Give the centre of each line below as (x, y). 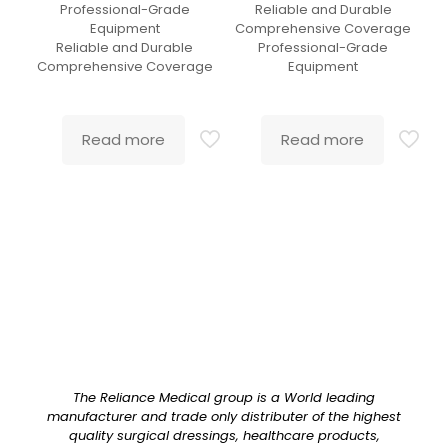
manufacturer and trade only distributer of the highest (224, 416)
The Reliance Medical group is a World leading (224, 397)
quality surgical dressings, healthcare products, (224, 435)
